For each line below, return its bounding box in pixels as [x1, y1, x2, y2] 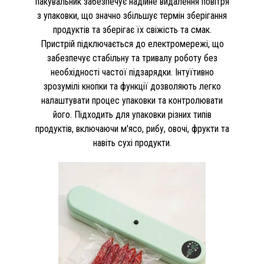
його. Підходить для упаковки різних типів [52, 109, 212, 120]
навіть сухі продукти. [93, 137, 171, 148]
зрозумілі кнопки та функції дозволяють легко [43, 81, 221, 92]
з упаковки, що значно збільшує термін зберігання [37, 10, 227, 21]
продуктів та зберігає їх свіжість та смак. [52, 24, 212, 35]
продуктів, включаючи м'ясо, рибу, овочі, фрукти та [35, 123, 229, 134]
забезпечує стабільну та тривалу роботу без [47, 52, 217, 64]
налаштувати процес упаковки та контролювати [41, 95, 223, 106]
